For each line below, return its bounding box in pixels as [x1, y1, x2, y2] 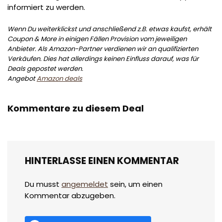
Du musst [25, 178, 61, 189]
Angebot [7, 73, 37, 83]
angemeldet [61, 178, 108, 189]
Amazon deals [37, 73, 82, 83]
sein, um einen [108, 178, 163, 189]
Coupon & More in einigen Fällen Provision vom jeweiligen [7, 34, 187, 44]
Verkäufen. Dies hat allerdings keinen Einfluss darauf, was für [7, 54, 199, 63]
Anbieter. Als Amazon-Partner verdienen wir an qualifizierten [7, 44, 198, 54]
